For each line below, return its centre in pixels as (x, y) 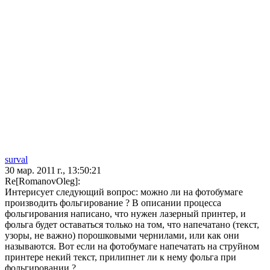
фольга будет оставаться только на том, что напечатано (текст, (132, 225)
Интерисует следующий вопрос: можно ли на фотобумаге (124, 192)
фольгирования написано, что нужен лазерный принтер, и (125, 214)
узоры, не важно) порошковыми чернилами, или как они (122, 236)
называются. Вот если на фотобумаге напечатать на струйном (132, 246)
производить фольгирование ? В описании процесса (113, 203)
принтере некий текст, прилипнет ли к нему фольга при (121, 257)
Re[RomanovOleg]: (42, 181)
